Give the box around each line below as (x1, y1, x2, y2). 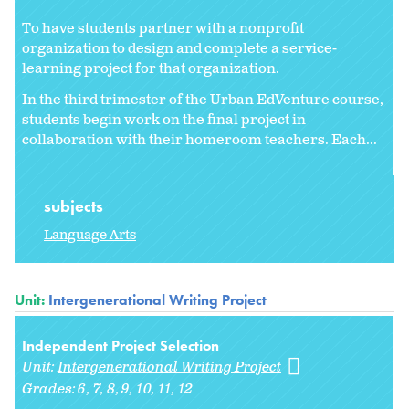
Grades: (22, 379, 79, 399)
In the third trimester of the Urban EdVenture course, (22, 89, 383, 110)
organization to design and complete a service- (22, 39, 337, 59)
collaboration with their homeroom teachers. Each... (22, 130, 377, 150)
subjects (44, 194, 107, 216)
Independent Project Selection (22, 335, 219, 355)
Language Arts (44, 225, 136, 244)
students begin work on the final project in (22, 110, 306, 130)
